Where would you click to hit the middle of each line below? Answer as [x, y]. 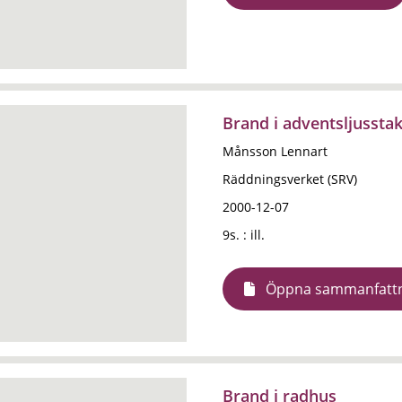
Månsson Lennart [275, 151]
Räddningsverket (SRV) [290, 179]
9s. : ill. [244, 235]
